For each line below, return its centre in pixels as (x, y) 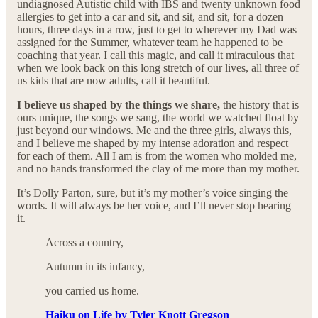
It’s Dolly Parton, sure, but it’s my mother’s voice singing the (153, 193)
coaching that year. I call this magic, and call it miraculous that (155, 55)
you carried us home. (92, 291)
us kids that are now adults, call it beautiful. (114, 81)
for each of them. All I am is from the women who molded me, (157, 156)
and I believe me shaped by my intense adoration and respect (153, 143)
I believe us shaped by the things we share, (119, 105)
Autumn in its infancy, (95, 267)
